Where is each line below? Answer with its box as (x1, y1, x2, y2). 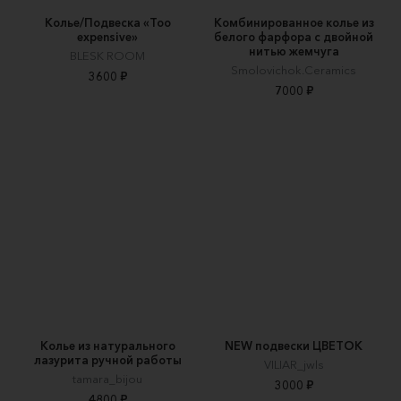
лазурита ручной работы (33, 352, 182, 367)
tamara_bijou (73, 371, 142, 386)
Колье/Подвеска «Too (44, 15, 171, 30)
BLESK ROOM (70, 48, 145, 64)
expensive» (77, 30, 138, 45)
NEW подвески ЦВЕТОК (225, 337, 363, 353)
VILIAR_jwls (263, 356, 324, 371)
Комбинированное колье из (213, 15, 374, 30)
